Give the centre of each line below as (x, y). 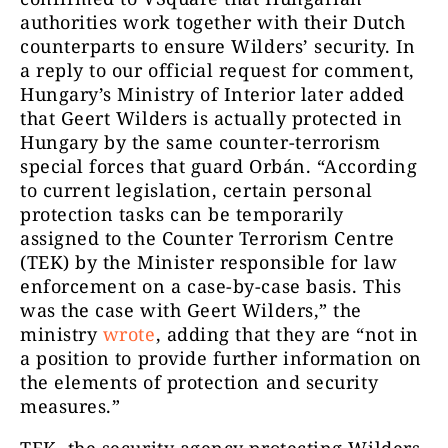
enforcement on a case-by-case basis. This (211, 286)
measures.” (70, 406)
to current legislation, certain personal (196, 190)
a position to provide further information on (221, 358)
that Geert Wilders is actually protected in (211, 118)
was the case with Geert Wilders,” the (191, 310)
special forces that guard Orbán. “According (219, 166)
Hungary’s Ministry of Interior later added (212, 94)
